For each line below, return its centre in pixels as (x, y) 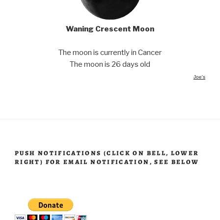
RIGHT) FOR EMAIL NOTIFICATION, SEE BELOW (107, 162)
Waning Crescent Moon (110, 29)
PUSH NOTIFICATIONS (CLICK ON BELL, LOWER (107, 153)
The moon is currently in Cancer (110, 53)
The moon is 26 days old (110, 65)
